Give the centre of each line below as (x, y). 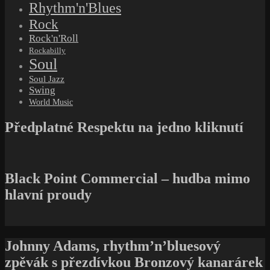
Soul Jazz (47, 79)
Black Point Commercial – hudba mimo (127, 178)
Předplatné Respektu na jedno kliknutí (124, 127)
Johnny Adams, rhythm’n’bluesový (113, 246)
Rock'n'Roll (54, 39)
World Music (51, 102)
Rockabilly (47, 51)
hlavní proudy (48, 194)
